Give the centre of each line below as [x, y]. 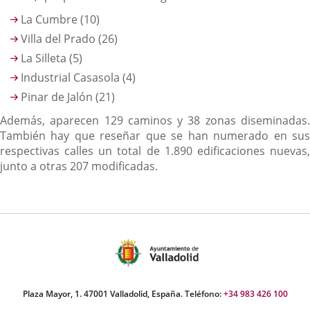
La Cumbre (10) [60, 19]
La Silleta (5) [52, 58]
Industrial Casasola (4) [78, 77]
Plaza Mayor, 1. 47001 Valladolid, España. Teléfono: [123, 294]
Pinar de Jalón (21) [68, 97]
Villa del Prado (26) [69, 39]
